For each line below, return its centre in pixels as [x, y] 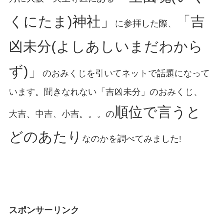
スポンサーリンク [44, 210]
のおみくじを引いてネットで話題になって [126, 74]
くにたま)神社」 [62, 22]
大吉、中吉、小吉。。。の [61, 114]
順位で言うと [157, 112]
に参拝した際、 [145, 24]
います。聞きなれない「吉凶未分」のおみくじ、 [105, 92]
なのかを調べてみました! [131, 139]
